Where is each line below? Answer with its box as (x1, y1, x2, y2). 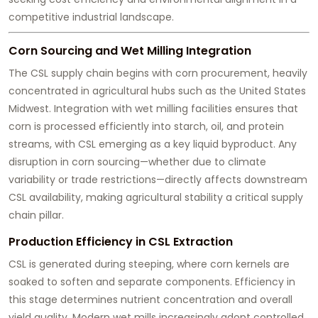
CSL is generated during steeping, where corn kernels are (9, 257, 290, 272)
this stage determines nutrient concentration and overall (9, 292, 292, 307)
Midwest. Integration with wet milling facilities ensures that (9, 102, 298, 116)
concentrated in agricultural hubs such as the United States (9, 84, 306, 99)
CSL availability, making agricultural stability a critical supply (9, 190, 303, 205)
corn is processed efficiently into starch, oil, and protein (9, 119, 284, 134)
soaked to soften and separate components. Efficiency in (9, 275, 295, 290)
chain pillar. (9, 208, 64, 223)
